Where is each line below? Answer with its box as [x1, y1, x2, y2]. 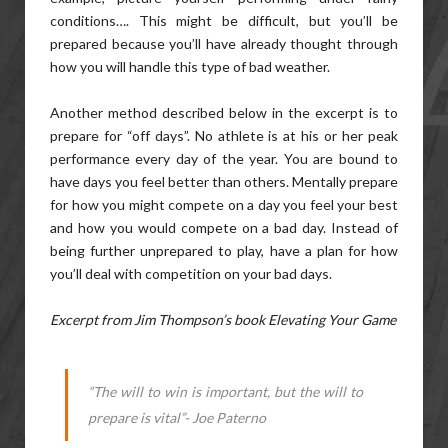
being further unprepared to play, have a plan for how [50, 242, 398, 259]
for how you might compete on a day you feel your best [50, 196, 398, 213]
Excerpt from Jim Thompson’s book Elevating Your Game [50, 311, 396, 328]
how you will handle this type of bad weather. [50, 58, 330, 75]
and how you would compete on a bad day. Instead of [50, 219, 398, 236]
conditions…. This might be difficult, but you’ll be [50, 12, 398, 29]
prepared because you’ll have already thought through [50, 35, 398, 52]
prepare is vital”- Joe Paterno [88, 409, 266, 426]
